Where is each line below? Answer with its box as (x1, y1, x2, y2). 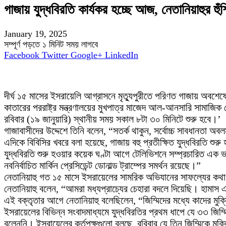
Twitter (42, 50, 68, 61)
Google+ (71, 50, 102, 61)
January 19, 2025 (4, 29, 67, 39)
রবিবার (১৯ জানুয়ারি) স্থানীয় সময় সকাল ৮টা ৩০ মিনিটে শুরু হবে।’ (4, 114, 221, 125)
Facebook (4, 50, 39, 61)
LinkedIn (105, 50, 138, 61)
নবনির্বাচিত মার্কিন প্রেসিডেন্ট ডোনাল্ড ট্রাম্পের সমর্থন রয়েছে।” (4, 160, 201, 172)
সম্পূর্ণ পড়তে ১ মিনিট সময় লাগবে (4, 39, 98, 50)
